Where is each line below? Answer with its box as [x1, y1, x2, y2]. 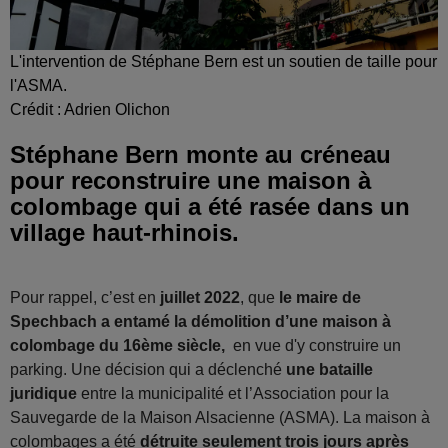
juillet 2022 [160, 288, 240, 306]
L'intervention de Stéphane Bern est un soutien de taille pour [10, 52, 437, 70]
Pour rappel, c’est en [10, 288, 160, 306]
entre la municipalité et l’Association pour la [77, 384, 389, 402]
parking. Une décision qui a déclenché [10, 360, 282, 378]
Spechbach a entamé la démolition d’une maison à [10, 312, 391, 330]
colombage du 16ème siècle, [10, 336, 233, 354]
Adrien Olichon [64, 100, 170, 118]
